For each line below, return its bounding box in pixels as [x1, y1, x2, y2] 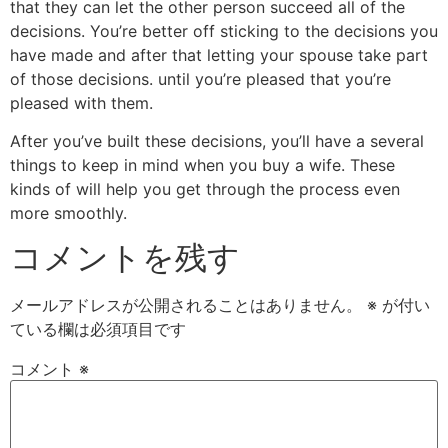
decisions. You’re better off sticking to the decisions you [10, 20, 438, 41]
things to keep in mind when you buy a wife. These [10, 154, 395, 175]
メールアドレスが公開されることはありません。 [10, 295, 362, 316]
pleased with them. [10, 92, 153, 113]
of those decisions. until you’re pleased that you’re [10, 68, 391, 89]
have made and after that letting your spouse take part [10, 44, 428, 65]
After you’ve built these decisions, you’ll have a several [10, 130, 424, 151]
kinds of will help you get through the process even [10, 178, 400, 199]
